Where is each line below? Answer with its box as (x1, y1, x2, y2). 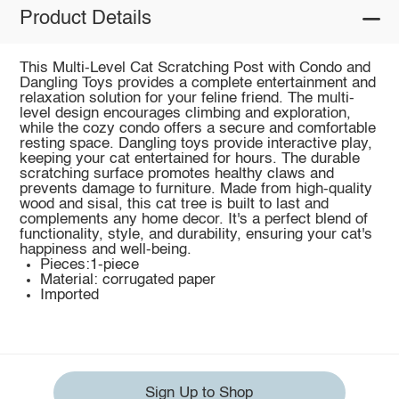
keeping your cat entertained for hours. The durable (19, 151, 360, 167)
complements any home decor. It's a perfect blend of (19, 211, 368, 227)
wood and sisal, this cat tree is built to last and (19, 196, 329, 212)
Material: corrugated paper (40, 272, 216, 288)
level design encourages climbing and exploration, (19, 105, 351, 121)
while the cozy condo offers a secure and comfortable (19, 120, 376, 136)
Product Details (19, 9, 151, 29)
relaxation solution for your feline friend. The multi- (19, 90, 354, 106)
